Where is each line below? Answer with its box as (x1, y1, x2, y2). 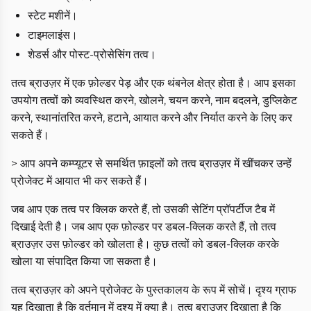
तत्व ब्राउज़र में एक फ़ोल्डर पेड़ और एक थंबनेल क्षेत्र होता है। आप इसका (11, 76, 296, 90)
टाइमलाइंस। (28, 28, 78, 42)
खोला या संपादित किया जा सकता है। (11, 254, 158, 268)
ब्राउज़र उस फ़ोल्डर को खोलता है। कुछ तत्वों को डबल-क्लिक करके (11, 237, 279, 251)
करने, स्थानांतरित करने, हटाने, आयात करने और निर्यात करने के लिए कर (11, 110, 292, 124)
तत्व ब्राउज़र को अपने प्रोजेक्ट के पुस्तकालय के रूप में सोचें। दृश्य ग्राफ (11, 283, 296, 296)
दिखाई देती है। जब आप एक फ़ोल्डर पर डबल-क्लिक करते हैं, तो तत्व (11, 219, 276, 233)
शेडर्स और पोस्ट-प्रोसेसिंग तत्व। (28, 47, 156, 61)
